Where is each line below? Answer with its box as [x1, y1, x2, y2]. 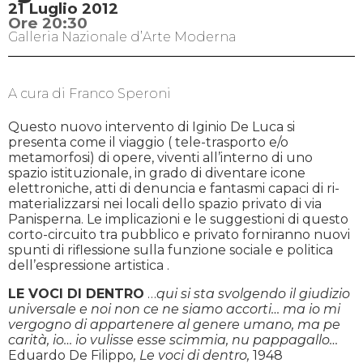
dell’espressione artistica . [8, 257, 169, 273]
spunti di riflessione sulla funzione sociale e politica [8, 241, 333, 258]
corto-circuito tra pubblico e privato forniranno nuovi [8, 226, 350, 242]
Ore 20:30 [8, 14, 88, 32]
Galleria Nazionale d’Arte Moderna [8, 29, 236, 45]
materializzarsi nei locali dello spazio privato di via [8, 195, 322, 211]
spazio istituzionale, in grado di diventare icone [8, 164, 305, 181]
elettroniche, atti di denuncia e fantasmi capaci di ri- [8, 180, 340, 196]
